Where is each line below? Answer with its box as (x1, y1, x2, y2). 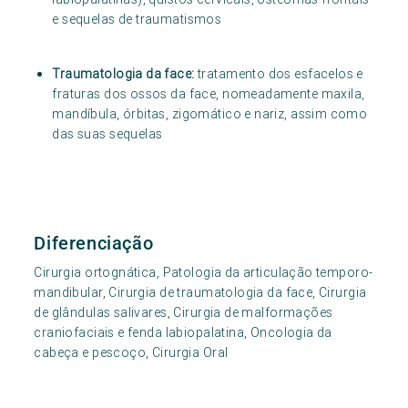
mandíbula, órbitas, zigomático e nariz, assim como (52, 106, 368, 123)
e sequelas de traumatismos (52, 11, 222, 28)
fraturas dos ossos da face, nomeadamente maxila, (52, 86, 365, 103)
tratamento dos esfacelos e (194, 66, 363, 83)
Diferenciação (34, 232, 154, 255)
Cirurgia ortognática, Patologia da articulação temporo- (34, 264, 373, 281)
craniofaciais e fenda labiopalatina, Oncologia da (34, 324, 332, 342)
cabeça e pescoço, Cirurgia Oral (34, 344, 229, 362)
